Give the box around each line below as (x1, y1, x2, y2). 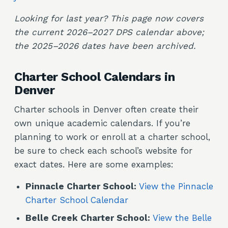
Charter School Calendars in (14, 70, 175, 84)
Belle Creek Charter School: (25, 213, 150, 223)
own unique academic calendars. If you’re (14, 118, 190, 128)
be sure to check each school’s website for (14, 146, 192, 156)
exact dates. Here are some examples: (14, 159, 174, 169)
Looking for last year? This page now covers (14, 13, 204, 23)
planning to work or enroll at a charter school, (14, 132, 210, 142)
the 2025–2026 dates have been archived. (14, 41, 196, 51)
